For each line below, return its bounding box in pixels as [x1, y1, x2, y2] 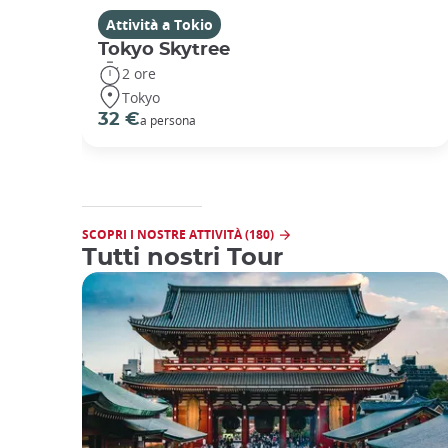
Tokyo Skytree [98, 40, 230, 60]
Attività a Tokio [106, 15, 213, 35]
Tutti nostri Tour [82, 246, 283, 271]
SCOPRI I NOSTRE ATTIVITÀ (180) [82, 226, 274, 244]
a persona [140, 112, 196, 129]
